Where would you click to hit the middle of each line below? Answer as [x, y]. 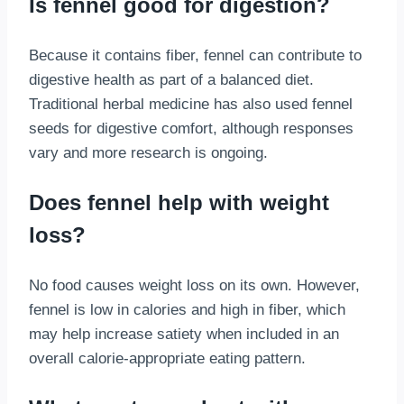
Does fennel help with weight [179, 203]
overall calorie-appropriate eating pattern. [167, 359]
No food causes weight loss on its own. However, [194, 286]
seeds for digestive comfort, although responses [191, 129]
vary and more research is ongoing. [148, 153]
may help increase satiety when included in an [184, 335]
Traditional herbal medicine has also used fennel [191, 105]
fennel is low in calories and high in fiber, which [187, 310]
